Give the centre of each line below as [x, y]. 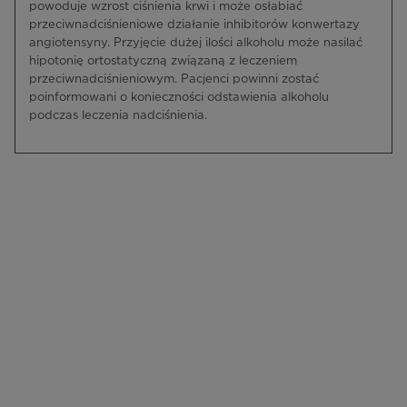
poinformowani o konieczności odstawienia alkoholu [179, 98]
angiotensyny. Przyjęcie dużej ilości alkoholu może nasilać [196, 43]
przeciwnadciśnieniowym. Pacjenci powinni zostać [174, 79]
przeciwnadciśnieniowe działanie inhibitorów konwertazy [194, 25]
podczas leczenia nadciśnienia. [118, 116]
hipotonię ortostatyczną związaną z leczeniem [163, 61]
